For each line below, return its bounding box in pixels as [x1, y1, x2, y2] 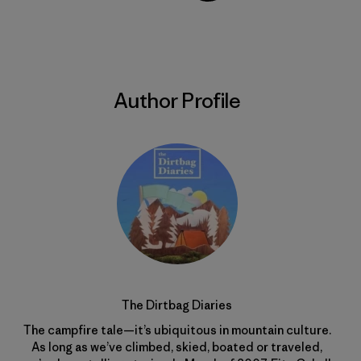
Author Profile [113, 88, 241, 114]
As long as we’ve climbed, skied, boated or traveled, [31, 339, 322, 355]
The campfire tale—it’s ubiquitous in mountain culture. [23, 322, 331, 338]
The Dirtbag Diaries [122, 297, 232, 313]
